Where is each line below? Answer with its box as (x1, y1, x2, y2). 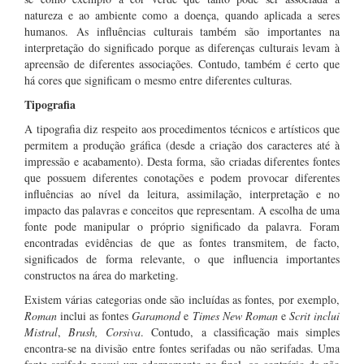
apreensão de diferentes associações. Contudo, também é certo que (24, 56, 340, 71)
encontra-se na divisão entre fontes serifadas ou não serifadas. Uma (24, 340, 340, 356)
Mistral (24, 324, 58, 340)
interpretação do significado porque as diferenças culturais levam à (24, 40, 340, 55)
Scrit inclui (288, 308, 340, 323)
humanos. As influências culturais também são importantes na (24, 24, 340, 39)
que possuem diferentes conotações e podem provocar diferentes (24, 170, 340, 185)
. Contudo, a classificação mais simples (141, 324, 340, 340)
